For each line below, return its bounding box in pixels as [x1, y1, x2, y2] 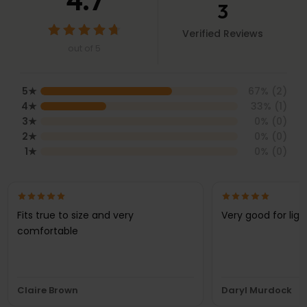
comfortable [16, 224, 78, 238]
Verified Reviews [182, 26, 264, 40]
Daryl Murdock [221, 283, 292, 297]
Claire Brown [16, 283, 78, 297]
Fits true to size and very [16, 208, 134, 223]
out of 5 [68, 42, 101, 56]
